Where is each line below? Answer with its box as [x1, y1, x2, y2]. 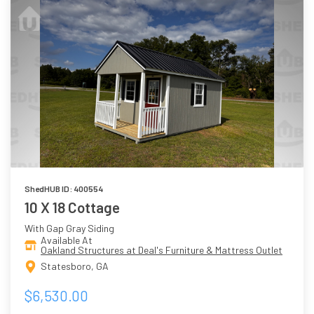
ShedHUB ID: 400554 [25, 183, 103, 193]
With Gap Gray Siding [25, 221, 114, 234]
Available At [41, 233, 93, 246]
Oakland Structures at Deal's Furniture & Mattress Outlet [41, 243, 282, 256]
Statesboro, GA [41, 260, 109, 273]
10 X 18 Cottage [25, 198, 120, 216]
